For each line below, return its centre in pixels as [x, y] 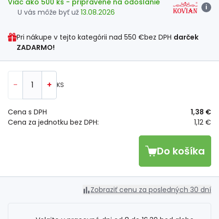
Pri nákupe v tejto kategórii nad [70, 37]
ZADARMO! [35, 48]
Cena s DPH [27, 112]
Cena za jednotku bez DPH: [53, 122]
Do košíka [181, 151]
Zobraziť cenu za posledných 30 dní [151, 190]
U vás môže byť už [49, 12]
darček [186, 37]
